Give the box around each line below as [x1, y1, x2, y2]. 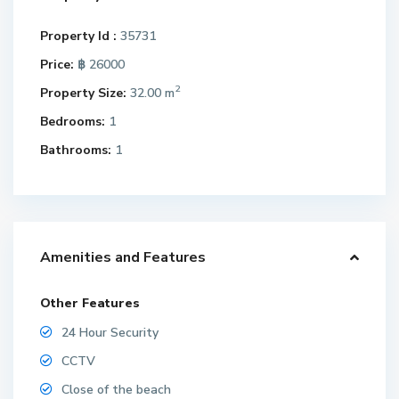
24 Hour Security [61, 323, 159, 341]
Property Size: [40, 84, 127, 102]
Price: [40, 55, 75, 73]
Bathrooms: [40, 141, 112, 159]
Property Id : [40, 27, 118, 45]
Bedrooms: [40, 112, 106, 130]
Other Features [40, 294, 141, 312]
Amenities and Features [40, 247, 207, 267]
